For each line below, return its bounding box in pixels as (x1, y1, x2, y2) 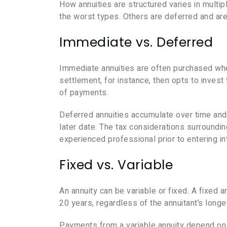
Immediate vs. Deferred (59, 33, 213, 52)
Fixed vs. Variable (59, 156, 173, 174)
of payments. (59, 87, 108, 99)
